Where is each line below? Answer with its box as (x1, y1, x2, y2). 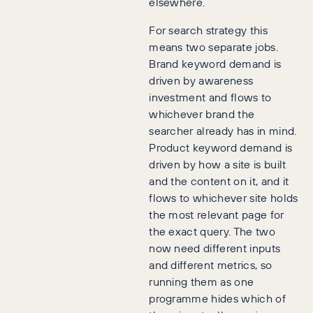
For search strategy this (149, 22, 268, 38)
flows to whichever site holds (149, 189, 298, 206)
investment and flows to (149, 89, 272, 105)
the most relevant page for (149, 206, 284, 223)
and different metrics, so (149, 256, 272, 273)
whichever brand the (149, 105, 255, 122)
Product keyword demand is (149, 139, 293, 156)
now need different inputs (149, 240, 281, 256)
